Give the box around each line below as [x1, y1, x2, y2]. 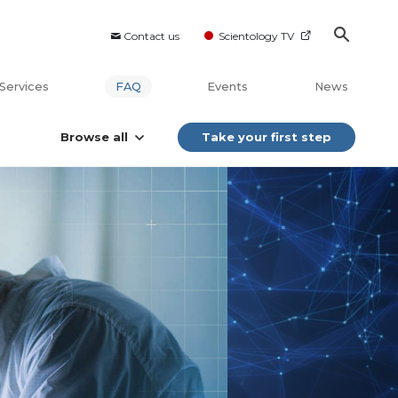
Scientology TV [219, 29, 294, 43]
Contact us [123, 29, 179, 43]
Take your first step [202, 130, 331, 145]
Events [207, 80, 249, 94]
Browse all [60, 130, 128, 145]
